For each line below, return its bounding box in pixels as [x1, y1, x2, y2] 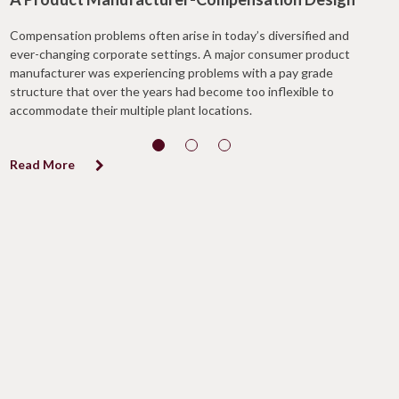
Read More [10, 157, 77, 172]
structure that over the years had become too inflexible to [10, 84, 334, 99]
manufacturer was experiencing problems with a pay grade [10, 65, 333, 80]
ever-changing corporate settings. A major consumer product [10, 46, 350, 61]
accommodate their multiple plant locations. [10, 102, 252, 118]
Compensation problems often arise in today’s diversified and [10, 28, 349, 43]
